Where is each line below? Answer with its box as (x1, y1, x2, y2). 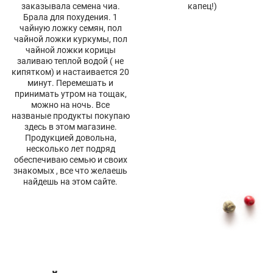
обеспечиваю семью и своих (13, 154, 127, 165)
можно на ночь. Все (31, 99, 110, 110)
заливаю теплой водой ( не (17, 55, 124, 66)
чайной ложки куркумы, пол (13, 34, 127, 44)
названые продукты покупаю (11, 110, 130, 121)
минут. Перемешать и (27, 77, 114, 88)
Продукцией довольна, (24, 132, 116, 143)
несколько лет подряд (26, 143, 115, 154)
